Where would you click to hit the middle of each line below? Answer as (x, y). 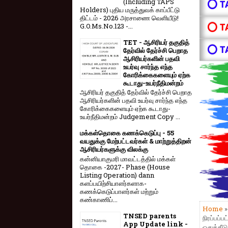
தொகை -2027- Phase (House (125, 167)
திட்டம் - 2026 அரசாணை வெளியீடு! (129, 18)
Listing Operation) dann (117, 175)
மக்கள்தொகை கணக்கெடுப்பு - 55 (127, 133)
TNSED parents (150, 216)
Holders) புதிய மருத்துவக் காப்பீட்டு (130, 9)
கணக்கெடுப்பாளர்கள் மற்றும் (119, 191)
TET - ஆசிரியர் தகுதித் (156, 42)
